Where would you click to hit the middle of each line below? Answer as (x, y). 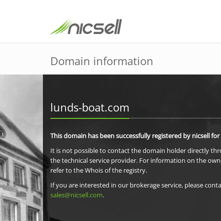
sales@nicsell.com (76, 195)
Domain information (102, 61)
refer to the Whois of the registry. (99, 170)
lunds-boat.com (90, 107)
